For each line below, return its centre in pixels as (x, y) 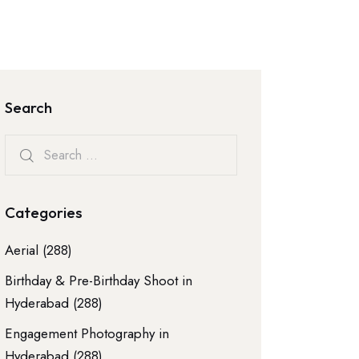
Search (29, 108)
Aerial (22, 250)
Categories (44, 212)
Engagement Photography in (87, 333)
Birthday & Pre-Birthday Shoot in (99, 280)
